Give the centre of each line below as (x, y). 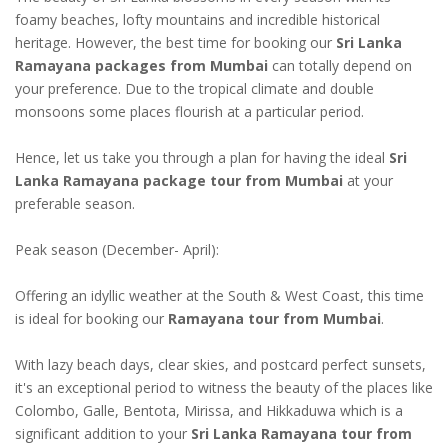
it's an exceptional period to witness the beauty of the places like (224, 387)
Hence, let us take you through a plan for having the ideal (202, 157)
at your (368, 180)
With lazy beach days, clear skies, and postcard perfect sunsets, (220, 364)
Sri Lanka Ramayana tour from (301, 433)
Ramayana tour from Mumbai (274, 318)
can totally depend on (340, 65)
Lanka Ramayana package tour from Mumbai (179, 180)
